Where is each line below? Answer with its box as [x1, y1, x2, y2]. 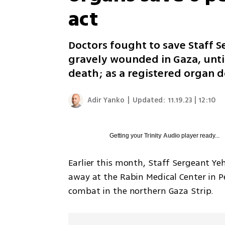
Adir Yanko [87, 95, 125, 105]
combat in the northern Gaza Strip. [68, 184, 214, 197]
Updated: [133, 95, 166, 105]
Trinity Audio [144, 132, 180, 139]
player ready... [180, 132, 220, 139]
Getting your [109, 132, 145, 139]
